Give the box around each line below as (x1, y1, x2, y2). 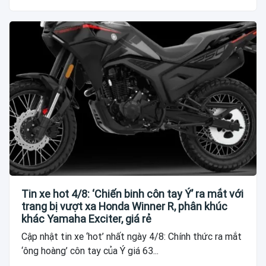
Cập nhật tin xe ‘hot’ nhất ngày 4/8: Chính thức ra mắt (21, 230, 242, 242)
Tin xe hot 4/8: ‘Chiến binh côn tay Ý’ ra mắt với (21, 187, 243, 200)
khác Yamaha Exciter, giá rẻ (21, 212, 151, 225)
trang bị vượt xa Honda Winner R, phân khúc (21, 199, 227, 213)
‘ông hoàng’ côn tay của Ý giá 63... (21, 245, 159, 256)
